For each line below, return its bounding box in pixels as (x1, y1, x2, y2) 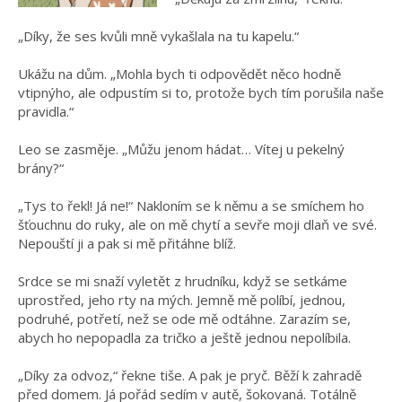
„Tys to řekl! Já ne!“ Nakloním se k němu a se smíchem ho (18, 197, 364, 215)
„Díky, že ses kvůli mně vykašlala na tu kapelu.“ (18, 27, 299, 46)
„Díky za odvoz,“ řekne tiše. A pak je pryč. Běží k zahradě (18, 366, 362, 385)
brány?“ (18, 159, 64, 178)
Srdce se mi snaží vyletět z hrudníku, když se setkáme (18, 272, 347, 291)
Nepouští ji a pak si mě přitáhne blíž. (18, 234, 236, 253)
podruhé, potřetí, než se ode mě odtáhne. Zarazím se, (18, 310, 351, 328)
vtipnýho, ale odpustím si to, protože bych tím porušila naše (18, 83, 384, 102)
